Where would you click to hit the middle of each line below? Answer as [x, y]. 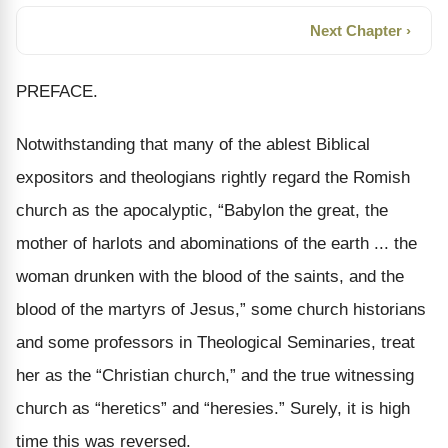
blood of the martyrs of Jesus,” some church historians [221, 309]
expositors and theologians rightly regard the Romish [213, 177]
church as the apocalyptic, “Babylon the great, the [202, 210]
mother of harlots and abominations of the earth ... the [216, 243]
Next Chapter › [360, 30]
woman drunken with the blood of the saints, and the [210, 276]
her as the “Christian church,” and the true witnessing [215, 375]
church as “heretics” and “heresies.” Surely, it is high [213, 408]
